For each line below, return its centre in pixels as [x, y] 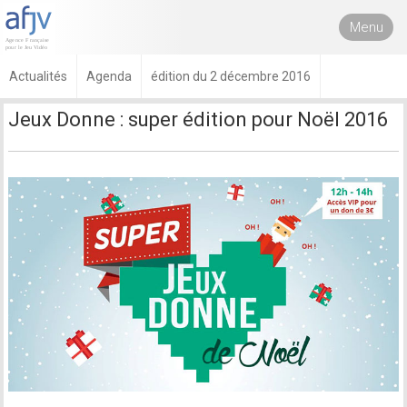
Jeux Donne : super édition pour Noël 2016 [199, 119]
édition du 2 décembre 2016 [231, 76]
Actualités [38, 76]
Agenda [109, 76]
